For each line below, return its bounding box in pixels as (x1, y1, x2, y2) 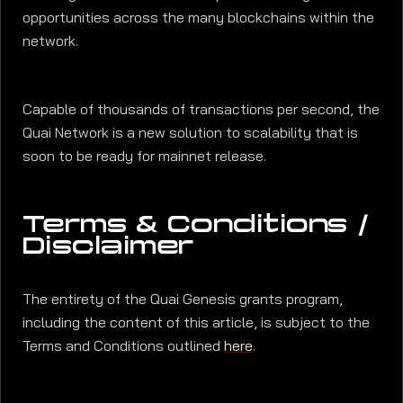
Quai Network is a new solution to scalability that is (22, 121, 358, 146)
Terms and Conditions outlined (22, 333, 224, 358)
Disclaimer (22, 231, 194, 261)
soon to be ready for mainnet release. (22, 144, 266, 169)
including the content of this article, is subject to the (22, 309, 370, 335)
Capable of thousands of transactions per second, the (22, 97, 380, 122)
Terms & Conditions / (22, 210, 371, 239)
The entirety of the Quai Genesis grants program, (22, 286, 343, 311)
